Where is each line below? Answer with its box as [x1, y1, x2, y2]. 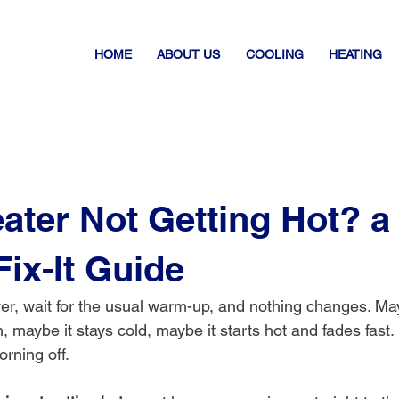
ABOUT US [157, 47, 221, 61]
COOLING [245, 47, 304, 61]
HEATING [328, 47, 382, 61]
